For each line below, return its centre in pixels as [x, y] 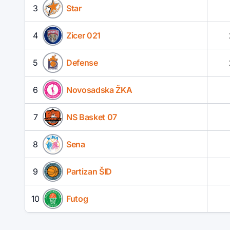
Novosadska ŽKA [99, 90]
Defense [82, 63]
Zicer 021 [84, 36]
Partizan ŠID [89, 172]
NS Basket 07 [92, 117]
